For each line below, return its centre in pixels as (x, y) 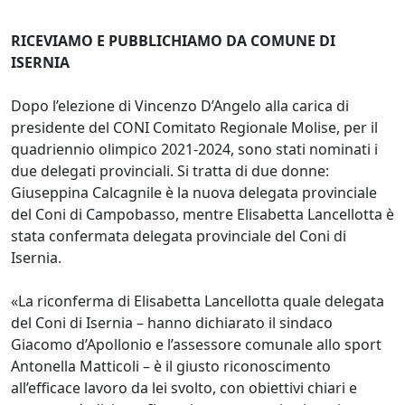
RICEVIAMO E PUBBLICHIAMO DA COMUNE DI (173, 40)
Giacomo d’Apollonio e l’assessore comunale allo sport (196, 344)
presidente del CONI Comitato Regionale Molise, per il (194, 127)
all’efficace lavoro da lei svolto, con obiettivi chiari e (184, 387)
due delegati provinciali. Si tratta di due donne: (170, 170)
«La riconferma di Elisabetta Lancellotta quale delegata (198, 301)
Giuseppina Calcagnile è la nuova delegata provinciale (194, 192)
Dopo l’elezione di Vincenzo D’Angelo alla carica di (180, 105)
